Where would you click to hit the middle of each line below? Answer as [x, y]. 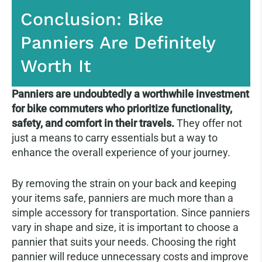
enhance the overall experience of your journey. [121, 153]
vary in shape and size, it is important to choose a [125, 227]
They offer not [208, 123]
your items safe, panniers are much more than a [123, 198]
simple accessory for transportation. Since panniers [131, 213]
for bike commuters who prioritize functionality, [122, 109]
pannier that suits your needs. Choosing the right [124, 242]
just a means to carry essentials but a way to [115, 138]
